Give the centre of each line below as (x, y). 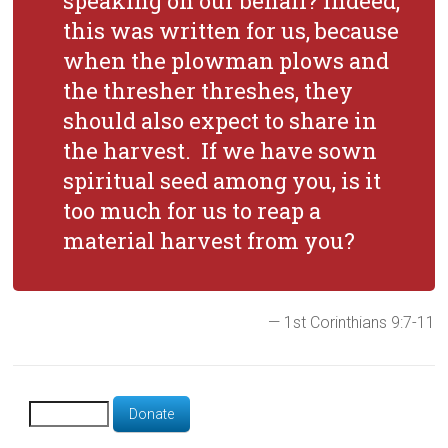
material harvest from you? (209, 240)
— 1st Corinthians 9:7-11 (351, 322)
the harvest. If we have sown (220, 150)
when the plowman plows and (226, 60)
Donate (152, 414)
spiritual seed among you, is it (222, 180)
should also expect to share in (220, 120)
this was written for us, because (231, 30)
